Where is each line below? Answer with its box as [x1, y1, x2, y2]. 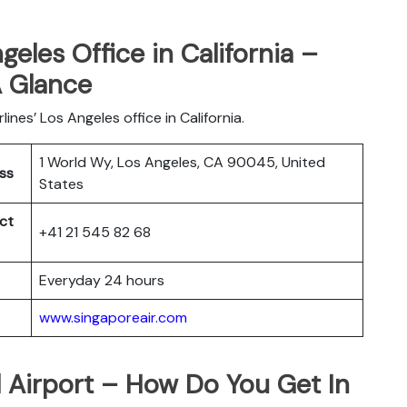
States [39, 174, 84, 194]
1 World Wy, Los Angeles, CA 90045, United [39, 152, 325, 172]
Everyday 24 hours [39, 270, 164, 290]
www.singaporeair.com [39, 307, 187, 327]
